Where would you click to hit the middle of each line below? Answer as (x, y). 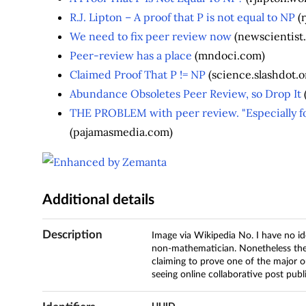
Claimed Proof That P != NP (137, 74)
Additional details (98, 199)
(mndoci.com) (228, 55)
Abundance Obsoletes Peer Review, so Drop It (185, 93)
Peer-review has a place (130, 55)
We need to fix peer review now (150, 36)
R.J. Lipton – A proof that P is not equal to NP (182, 17)
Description (72, 235)
